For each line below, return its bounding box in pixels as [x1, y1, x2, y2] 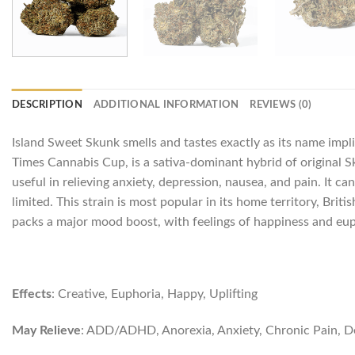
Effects [12, 288, 52, 301]
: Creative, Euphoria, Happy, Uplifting [52, 288, 258, 301]
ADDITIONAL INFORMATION [93, 99, 239, 109]
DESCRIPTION [12, 99, 82, 109]
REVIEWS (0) [250, 99, 312, 109]
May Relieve [12, 324, 81, 338]
